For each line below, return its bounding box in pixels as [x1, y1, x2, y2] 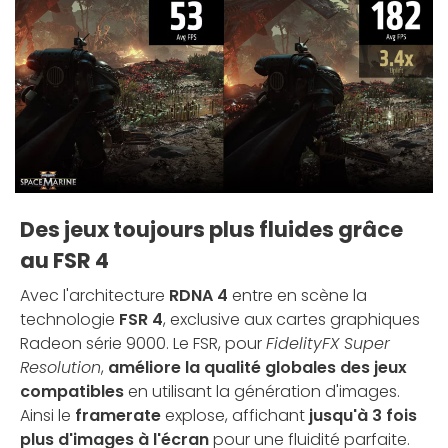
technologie [20, 307, 119, 331]
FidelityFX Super [266, 331, 390, 355]
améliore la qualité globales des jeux [108, 355, 407, 379]
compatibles [20, 379, 124, 403]
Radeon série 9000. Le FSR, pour [20, 331, 266, 355]
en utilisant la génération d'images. [124, 379, 400, 403]
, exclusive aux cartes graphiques [163, 307, 420, 331]
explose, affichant [161, 403, 309, 427]
